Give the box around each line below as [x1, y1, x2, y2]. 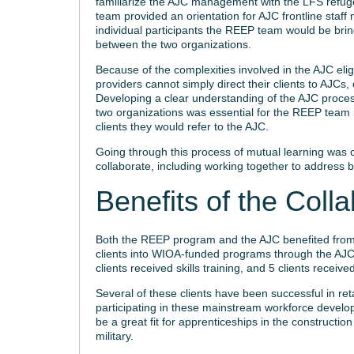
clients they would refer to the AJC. [95, 120, 269, 133]
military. [95, 330, 134, 342]
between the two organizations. [95, 38, 251, 51]
